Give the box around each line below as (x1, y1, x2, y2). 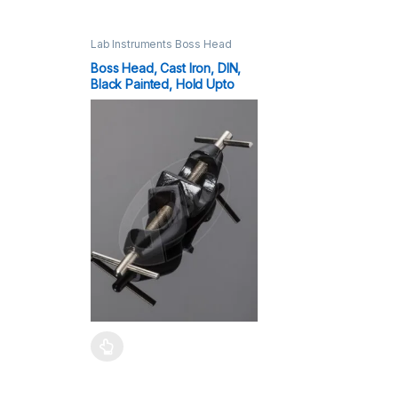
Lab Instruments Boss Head (90, 36, 232, 51)
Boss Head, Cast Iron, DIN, (90, 60, 242, 76)
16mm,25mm (90, 47, 155, 61)
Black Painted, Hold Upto (90, 76, 235, 92)
